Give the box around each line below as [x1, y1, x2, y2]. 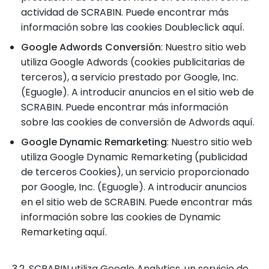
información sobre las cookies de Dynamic [21, 210, 221, 224]
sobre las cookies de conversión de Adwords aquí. [21, 115, 255, 129]
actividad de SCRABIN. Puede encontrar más [21, 5, 229, 19]
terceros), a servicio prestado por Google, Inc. [21, 70, 238, 84]
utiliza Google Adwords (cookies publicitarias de [21, 55, 245, 69]
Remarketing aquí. [21, 225, 107, 239]
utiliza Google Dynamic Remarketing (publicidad [21, 150, 247, 164]
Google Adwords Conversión [21, 40, 161, 54]
